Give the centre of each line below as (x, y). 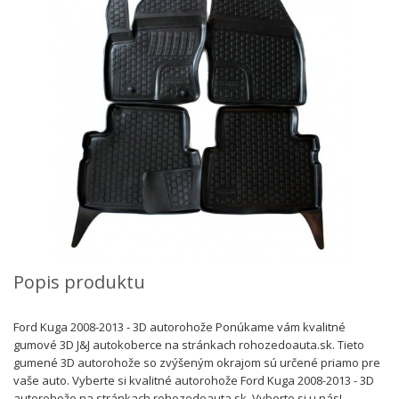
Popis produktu (79, 282)
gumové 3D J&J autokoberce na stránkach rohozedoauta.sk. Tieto (189, 345)
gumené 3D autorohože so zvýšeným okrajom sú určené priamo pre (197, 363)
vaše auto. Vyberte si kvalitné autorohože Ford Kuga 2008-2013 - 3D (194, 381)
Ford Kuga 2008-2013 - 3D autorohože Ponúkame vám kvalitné (179, 327)
